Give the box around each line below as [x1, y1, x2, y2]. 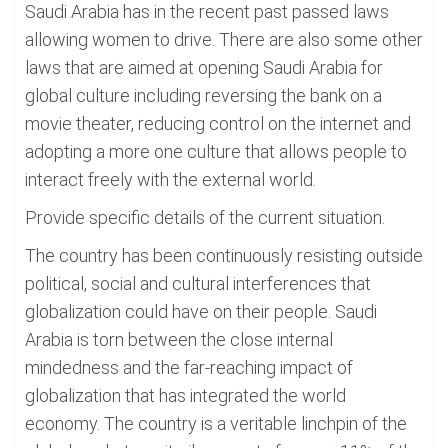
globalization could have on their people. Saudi [25, 301, 377, 322]
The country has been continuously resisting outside [25, 245, 423, 266]
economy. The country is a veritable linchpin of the [25, 413, 407, 434]
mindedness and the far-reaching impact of [25, 357, 353, 378]
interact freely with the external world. [25, 169, 316, 190]
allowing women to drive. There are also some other [25, 29, 423, 50]
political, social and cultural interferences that [25, 273, 371, 294]
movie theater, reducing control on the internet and [25, 113, 411, 134]
